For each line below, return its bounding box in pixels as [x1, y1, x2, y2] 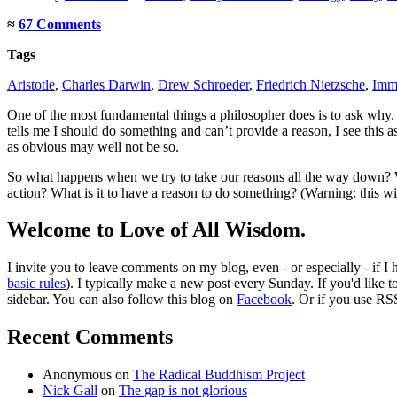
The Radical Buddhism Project [133, 367, 305, 383]
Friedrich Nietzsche [256, 76, 365, 92]
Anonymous [43, 367, 112, 383]
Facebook [237, 292, 292, 307]
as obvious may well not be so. [7, 138, 179, 154]
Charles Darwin [62, 76, 151, 92]
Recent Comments [7, 325, 173, 349]
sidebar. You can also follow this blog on [7, 292, 237, 307]
